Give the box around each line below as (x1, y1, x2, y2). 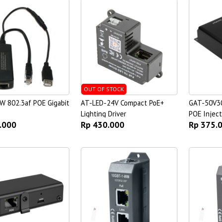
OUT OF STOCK (83, 85, 124, 93)
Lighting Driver (80, 109, 126, 119)
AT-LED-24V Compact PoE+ (80, 98, 164, 108)
